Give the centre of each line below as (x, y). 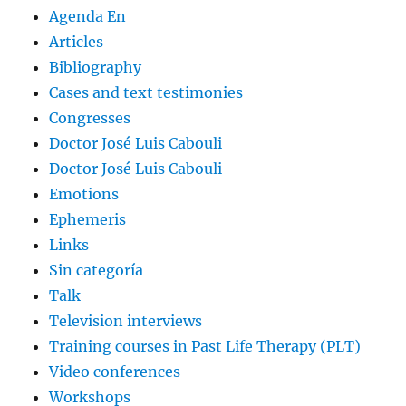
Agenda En (88, 16)
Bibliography (96, 67)
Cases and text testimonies (146, 92)
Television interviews (126, 320)
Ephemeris (88, 219)
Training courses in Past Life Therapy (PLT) (205, 346)
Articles (77, 41)
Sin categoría (97, 270)
